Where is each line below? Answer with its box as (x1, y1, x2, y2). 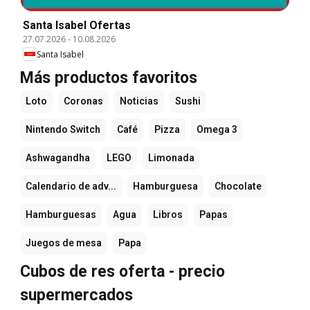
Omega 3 (197, 124, 237, 136)
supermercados (20, 286, 133, 305)
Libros (153, 209, 183, 221)
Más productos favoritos (20, 69, 197, 88)
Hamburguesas (26, 209, 96, 221)
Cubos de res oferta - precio (20, 262, 225, 282)
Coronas (64, 95, 103, 107)
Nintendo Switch (26, 124, 100, 136)
